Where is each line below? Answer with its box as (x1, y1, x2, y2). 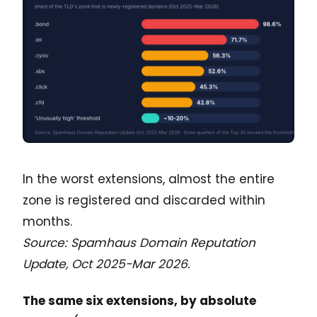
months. (23, 213, 72, 231)
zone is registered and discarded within (23, 192, 265, 209)
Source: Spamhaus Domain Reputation (23, 234, 255, 252)
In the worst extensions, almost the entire (23, 171, 275, 188)
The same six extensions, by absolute (23, 292, 256, 310)
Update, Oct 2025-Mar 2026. (23, 255, 190, 273)
